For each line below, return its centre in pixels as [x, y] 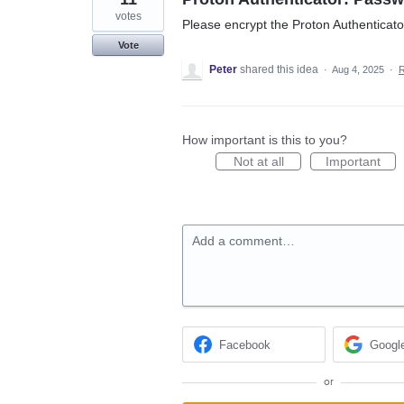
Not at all [258, 161]
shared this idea [280, 69]
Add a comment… [243, 240]
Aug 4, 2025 [358, 69]
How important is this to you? [265, 139]
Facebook [245, 344]
